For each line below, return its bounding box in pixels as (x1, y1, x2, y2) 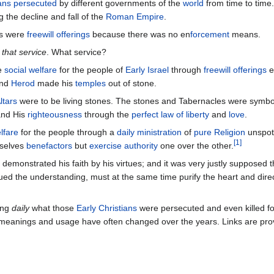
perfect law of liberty (131, 109, 209, 120)
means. (229, 29, 261, 40)
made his (35, 78, 75, 89)
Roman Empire (106, 12, 164, 22)
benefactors (26, 141, 72, 151)
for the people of (57, 65, 125, 75)
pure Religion (194, 127, 245, 138)
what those (29, 203, 76, 213)
